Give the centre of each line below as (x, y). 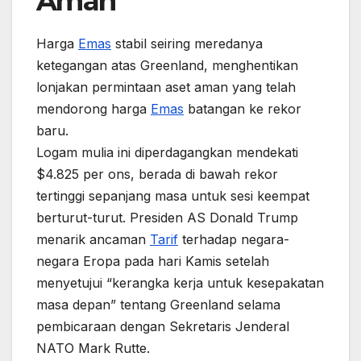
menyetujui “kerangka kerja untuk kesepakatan (180, 283)
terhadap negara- (234, 239)
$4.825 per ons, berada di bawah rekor (157, 174)
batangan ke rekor (243, 109)
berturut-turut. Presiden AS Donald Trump (167, 218)
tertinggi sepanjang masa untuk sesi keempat (173, 196)
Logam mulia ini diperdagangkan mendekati (167, 152)
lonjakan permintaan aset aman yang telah (166, 87)
